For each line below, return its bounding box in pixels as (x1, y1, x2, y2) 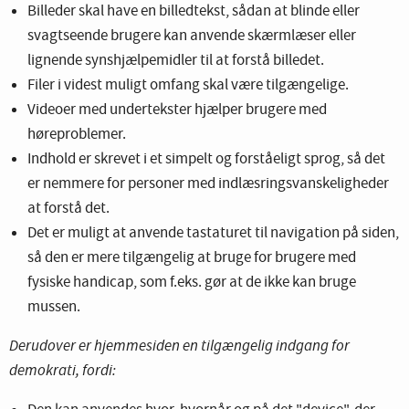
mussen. (27, 296, 80, 318)
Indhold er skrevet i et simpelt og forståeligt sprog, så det (27, 148, 385, 170)
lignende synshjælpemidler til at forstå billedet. (27, 49, 324, 71)
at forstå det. (27, 197, 110, 219)
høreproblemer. (27, 123, 126, 145)
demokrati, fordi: (9, 360, 116, 380)
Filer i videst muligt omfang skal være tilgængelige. (27, 74, 349, 96)
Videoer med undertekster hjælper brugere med (27, 99, 327, 121)
